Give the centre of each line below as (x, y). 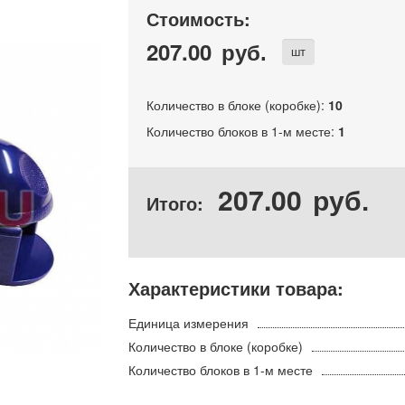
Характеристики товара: (235, 288)
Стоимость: (198, 19)
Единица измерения (188, 323)
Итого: (177, 203)
